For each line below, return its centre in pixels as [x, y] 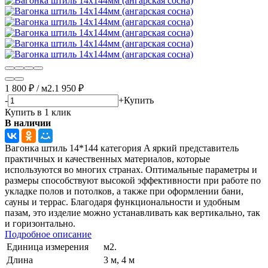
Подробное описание [48, 234]
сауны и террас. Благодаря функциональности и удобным [122, 202]
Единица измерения [48, 246]
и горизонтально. [40, 223]
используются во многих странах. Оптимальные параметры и [131, 169]
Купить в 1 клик [38, 112]
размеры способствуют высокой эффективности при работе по [133, 180]
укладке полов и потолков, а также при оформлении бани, [124, 191]
